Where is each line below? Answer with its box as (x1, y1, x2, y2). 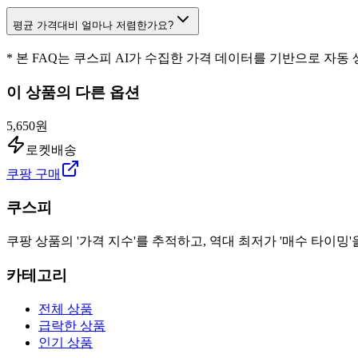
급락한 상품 (38, 318, 105, 332)
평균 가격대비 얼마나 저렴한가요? (13, 19, 173, 32)
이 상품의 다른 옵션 (6, 83, 140, 101)
